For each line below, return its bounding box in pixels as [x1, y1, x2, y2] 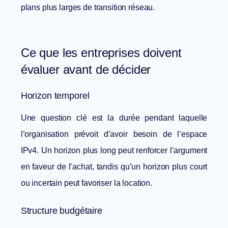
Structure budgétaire [20, 206, 102, 216]
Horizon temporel [20, 91, 90, 101]
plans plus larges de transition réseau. [20, 3, 155, 12]
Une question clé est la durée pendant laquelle [20, 113, 208, 123]
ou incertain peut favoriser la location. [20, 179, 153, 188]
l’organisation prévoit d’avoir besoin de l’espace [20, 130, 208, 139]
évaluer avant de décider [20, 63, 151, 77]
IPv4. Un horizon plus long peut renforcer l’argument [20, 146, 208, 155]
